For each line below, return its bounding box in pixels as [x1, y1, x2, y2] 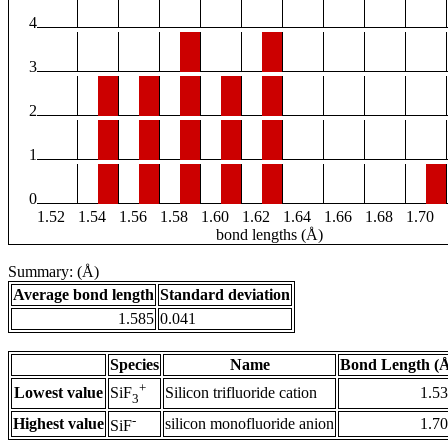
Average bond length [13, 286, 154, 304]
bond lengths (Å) [215, 226, 323, 244]
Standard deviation [160, 286, 290, 304]
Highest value [13, 415, 104, 433]
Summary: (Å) [8, 263, 99, 281]
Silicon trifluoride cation [165, 384, 317, 402]
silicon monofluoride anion [165, 415, 334, 433]
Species [110, 356, 159, 374]
